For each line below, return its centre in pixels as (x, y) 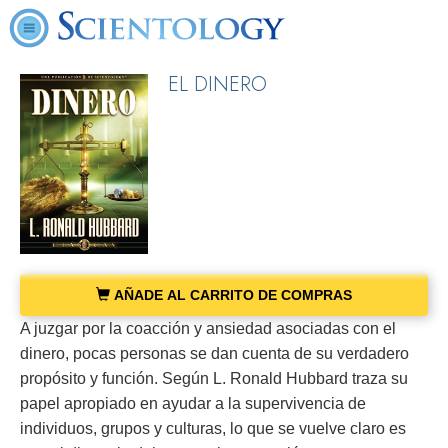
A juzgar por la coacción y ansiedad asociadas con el (208, 329)
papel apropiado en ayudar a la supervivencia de (193, 404)
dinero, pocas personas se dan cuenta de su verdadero (214, 354)
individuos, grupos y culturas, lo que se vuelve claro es (213, 429)
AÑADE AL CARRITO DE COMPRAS (231, 295)
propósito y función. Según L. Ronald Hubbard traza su (214, 379)
